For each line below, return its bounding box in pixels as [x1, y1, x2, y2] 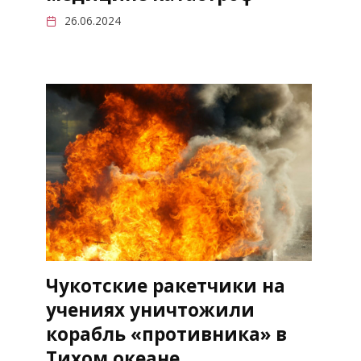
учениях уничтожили [45, 297, 255, 323]
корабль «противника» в [45, 322, 287, 347]
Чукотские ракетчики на [45, 273, 285, 299]
